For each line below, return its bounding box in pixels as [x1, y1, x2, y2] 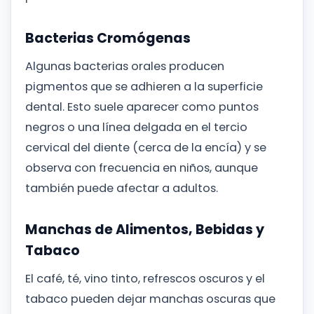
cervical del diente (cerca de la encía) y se [25, 139, 266, 156]
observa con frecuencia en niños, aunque [25, 159, 258, 176]
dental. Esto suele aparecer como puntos [25, 98, 259, 115]
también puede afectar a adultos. [25, 179, 218, 196]
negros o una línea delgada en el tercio [25, 118, 247, 135]
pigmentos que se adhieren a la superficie [25, 78, 263, 95]
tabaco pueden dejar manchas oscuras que [25, 290, 275, 307]
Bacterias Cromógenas [25, 29, 191, 48]
